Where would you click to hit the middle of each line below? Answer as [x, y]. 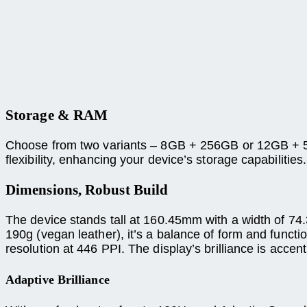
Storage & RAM [57, 115]
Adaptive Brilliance [58, 279]
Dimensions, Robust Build [87, 189]
